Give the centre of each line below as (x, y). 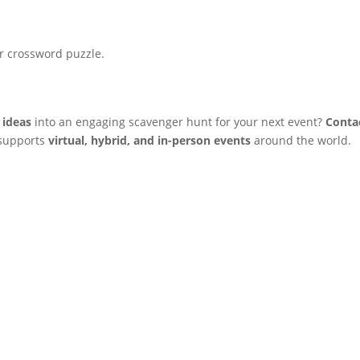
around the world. (301, 140)
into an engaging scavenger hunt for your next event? (179, 122)
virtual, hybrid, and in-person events (150, 140)
